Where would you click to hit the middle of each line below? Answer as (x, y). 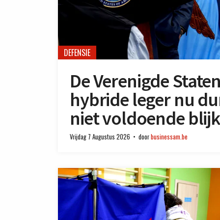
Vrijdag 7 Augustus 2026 (100, 137)
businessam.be (169, 137)
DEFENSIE (77, 52)
